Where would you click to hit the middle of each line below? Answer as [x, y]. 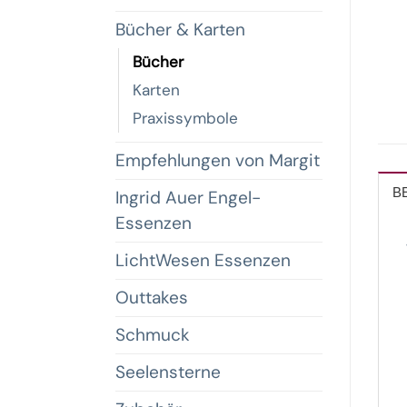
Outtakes [152, 298]
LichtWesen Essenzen [203, 261]
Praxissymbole [185, 119]
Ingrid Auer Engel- [188, 198]
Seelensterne [168, 372]
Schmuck [153, 335]
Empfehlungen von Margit [218, 161]
